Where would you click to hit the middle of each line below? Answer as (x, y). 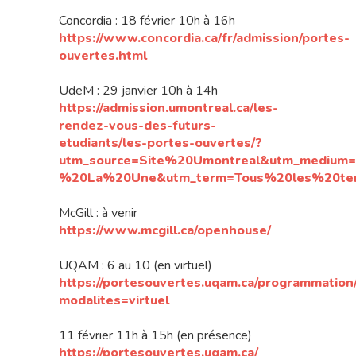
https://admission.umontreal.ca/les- (168, 108)
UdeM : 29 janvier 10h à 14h (138, 91)
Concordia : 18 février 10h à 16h (147, 21)
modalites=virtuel (114, 301)
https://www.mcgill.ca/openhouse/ (165, 231)
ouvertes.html (103, 56)
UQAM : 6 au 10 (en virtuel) (135, 266)
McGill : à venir (98, 213)
